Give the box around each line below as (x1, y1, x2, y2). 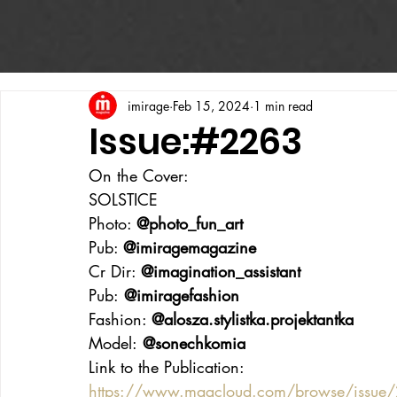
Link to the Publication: (89, 356, 245, 378)
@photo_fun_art (136, 213, 243, 234)
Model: (89, 332, 137, 354)
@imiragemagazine (123, 237, 256, 258)
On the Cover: (89, 165, 189, 186)
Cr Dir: (89, 261, 141, 282)
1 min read (253, 97, 313, 114)
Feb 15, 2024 (173, 97, 250, 114)
